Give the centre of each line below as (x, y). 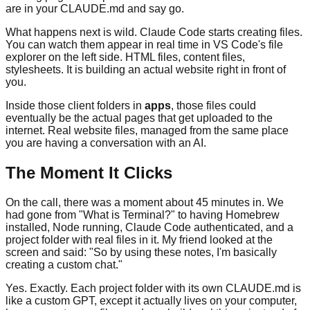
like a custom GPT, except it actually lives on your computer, (151, 300)
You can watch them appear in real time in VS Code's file (144, 44)
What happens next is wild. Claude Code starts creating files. (154, 32)
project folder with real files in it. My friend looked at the (139, 239)
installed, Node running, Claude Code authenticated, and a (149, 227)
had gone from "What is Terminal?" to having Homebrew (143, 215)
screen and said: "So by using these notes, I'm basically (141, 252)
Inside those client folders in (75, 105)
